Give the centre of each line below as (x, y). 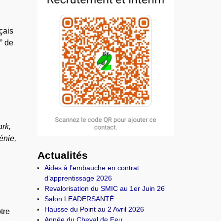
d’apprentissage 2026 (78, 178)
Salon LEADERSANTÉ (79, 199)
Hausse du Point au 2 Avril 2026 (94, 209)
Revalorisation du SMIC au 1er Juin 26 (105, 189)
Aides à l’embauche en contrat (92, 168)
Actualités (63, 155)
